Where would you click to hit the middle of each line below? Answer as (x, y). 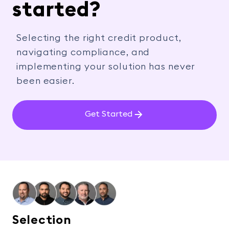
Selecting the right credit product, (99, 38)
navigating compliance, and (83, 52)
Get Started (108, 114)
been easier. (45, 81)
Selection (42, 220)
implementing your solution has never (106, 66)
